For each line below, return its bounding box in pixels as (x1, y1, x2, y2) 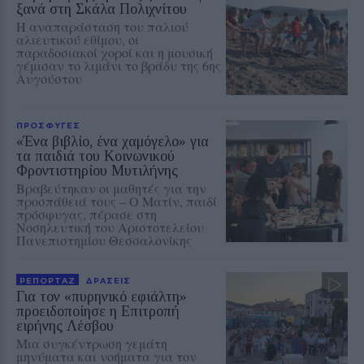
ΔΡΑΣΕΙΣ (86, 275, 131, 286)
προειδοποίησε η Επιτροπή (16, 303, 180, 320)
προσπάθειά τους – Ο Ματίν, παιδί (16, 193, 217, 210)
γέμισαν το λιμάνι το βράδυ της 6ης (16, 57, 221, 75)
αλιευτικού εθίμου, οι (16, 31, 139, 49)
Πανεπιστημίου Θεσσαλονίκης (16, 232, 192, 249)
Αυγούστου (16, 70, 82, 88)
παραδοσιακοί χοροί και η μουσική (16, 44, 213, 62)
